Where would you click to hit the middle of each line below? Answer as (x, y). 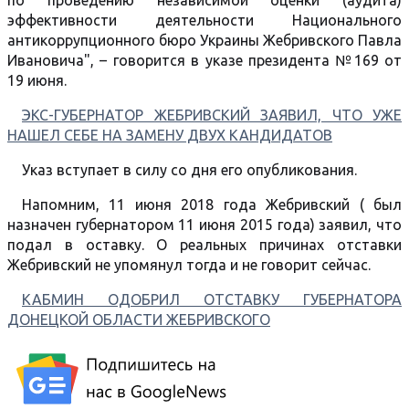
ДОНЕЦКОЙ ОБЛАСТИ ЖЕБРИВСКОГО (139, 320)
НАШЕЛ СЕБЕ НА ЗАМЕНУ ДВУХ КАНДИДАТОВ (170, 135)
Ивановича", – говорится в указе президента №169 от (204, 60)
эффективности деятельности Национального (204, 20)
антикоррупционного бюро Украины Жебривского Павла (204, 40)
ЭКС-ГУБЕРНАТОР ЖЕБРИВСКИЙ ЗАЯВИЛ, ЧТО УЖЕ (212, 115)
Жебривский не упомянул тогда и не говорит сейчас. (191, 265)
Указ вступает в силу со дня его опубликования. (189, 170)
